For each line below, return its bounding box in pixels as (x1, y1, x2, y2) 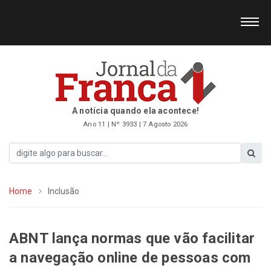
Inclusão (48, 186, 80, 196)
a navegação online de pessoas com (9, 249, 251, 266)
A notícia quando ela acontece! (72, 106, 199, 116)
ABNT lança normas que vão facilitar (9, 229, 255, 247)
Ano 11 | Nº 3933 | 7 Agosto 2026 (83, 120, 188, 128)
